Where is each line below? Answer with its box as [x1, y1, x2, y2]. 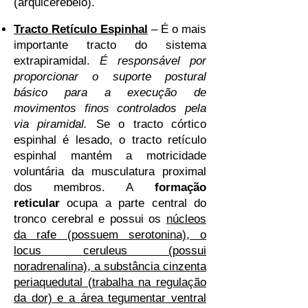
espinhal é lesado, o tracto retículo [14, 133, 206, 146]
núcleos [166, 212, 206, 225]
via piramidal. [14, 118, 88, 131]
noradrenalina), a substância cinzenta [14, 260, 206, 273]
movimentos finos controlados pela [14, 102, 206, 115]
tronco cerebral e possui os [14, 212, 166, 225]
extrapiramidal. [14, 54, 100, 67]
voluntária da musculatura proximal [14, 165, 206, 178]
